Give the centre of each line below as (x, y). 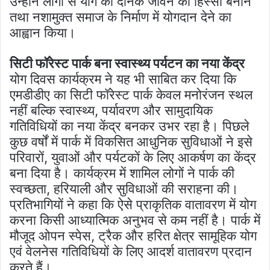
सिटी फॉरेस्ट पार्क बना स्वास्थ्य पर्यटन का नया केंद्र (127, 63)
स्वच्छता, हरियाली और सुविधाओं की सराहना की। (124, 188)
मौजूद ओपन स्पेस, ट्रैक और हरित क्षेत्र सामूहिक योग (133, 235)
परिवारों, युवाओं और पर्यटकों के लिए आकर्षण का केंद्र (133, 157)
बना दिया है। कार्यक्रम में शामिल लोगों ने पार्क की (122, 173)
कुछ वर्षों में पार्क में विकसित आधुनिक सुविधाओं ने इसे (131, 141)
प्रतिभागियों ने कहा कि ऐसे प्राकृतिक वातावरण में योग (133, 204)
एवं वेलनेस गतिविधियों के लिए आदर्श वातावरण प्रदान (131, 251)
